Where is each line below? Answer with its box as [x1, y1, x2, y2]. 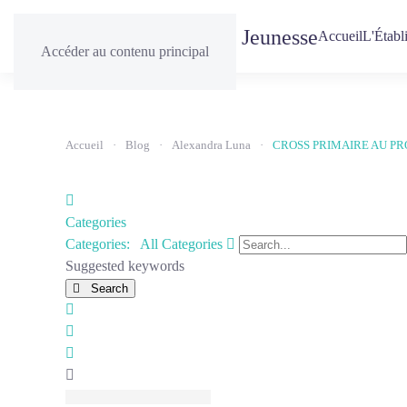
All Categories [140, 236, 223, 252]
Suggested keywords [65, 258, 184, 273]
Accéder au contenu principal [41, 44, 209, 59]
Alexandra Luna [172, 138, 251, 152]
